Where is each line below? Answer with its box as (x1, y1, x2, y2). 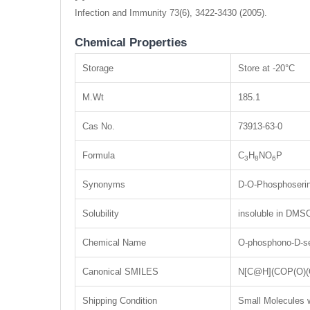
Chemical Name (82, 237, 146, 248)
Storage (82, 63, 113, 74)
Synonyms (82, 179, 125, 190)
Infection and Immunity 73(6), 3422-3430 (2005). (75, 8, 267, 19)
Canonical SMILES (82, 266, 158, 277)
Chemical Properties (75, 36, 187, 50)
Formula (82, 150, 115, 161)
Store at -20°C (238, 63, 295, 74)
